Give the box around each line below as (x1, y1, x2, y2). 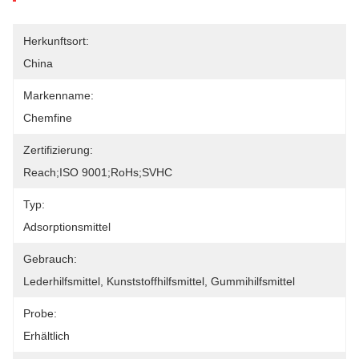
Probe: (23, 307, 57, 320)
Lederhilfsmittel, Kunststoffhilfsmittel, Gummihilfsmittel (23, 275, 295, 288)
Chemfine (23, 111, 72, 124)
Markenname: (23, 89, 94, 102)
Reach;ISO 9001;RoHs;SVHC (23, 166, 172, 179)
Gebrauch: (23, 252, 77, 265)
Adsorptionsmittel (23, 220, 111, 233)
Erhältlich (23, 329, 70, 342)
